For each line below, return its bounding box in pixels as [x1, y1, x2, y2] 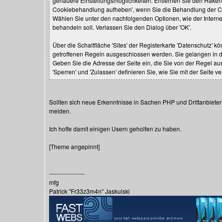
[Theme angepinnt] [49, 142, 100, 151]
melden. [49, 107, 71, 115]
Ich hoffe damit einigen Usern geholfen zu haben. [49, 124, 181, 133]
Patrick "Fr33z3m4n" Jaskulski [49, 187, 130, 195]
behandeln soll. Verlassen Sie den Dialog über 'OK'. [53, 23, 191, 31]
